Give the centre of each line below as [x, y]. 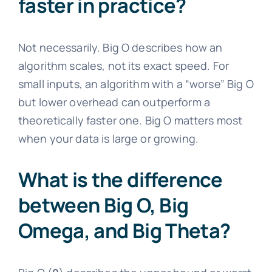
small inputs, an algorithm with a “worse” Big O [136, 83]
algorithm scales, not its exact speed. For [124, 65]
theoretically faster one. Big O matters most [130, 120]
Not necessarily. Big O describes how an [120, 47]
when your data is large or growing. [108, 138]
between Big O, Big [103, 205]
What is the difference [120, 180]
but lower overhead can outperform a [114, 102]
